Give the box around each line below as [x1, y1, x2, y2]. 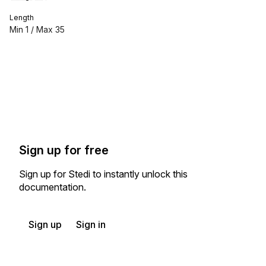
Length [9, 13, 34, 22]
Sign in [76, 218, 106, 230]
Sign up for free [19, 142, 109, 157]
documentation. [19, 180, 86, 193]
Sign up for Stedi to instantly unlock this [19, 167, 188, 180]
